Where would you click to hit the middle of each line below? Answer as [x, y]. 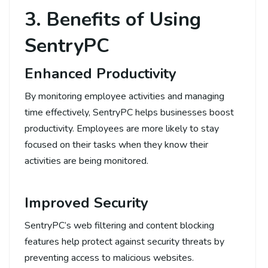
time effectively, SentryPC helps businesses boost [129, 112]
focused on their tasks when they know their [116, 144]
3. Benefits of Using [113, 19]
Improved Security [86, 202]
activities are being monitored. [86, 161]
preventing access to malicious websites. [109, 258]
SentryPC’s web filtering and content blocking [119, 225]
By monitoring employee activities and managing [124, 96]
